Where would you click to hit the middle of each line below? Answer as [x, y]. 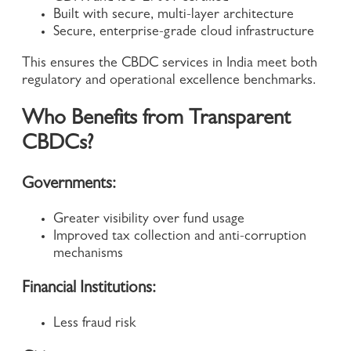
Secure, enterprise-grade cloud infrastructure [184, 33]
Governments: [69, 186]
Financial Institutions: [89, 290]
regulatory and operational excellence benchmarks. [169, 82]
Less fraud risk [96, 325]
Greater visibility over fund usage [149, 221]
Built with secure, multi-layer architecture [174, 16]
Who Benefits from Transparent [156, 120]
